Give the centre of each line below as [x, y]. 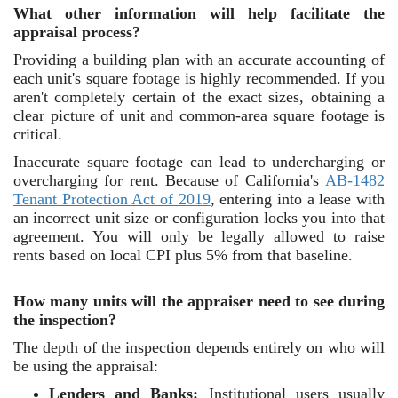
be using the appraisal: [86, 366]
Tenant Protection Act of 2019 [112, 199]
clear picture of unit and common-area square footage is [199, 115]
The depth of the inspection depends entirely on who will [199, 347]
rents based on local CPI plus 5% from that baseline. [183, 255]
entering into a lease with [300, 199]
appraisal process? [77, 32]
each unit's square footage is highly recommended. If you [199, 78]
